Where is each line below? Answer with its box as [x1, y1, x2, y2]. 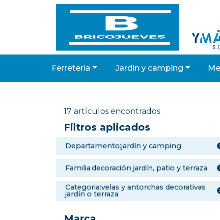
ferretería [56, 63, 91, 73]
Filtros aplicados [64, 121, 150, 133]
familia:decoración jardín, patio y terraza [70, 163, 208, 172]
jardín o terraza [65, 190, 119, 199]
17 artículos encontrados [64, 107, 160, 116]
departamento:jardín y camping [71, 141, 182, 151]
